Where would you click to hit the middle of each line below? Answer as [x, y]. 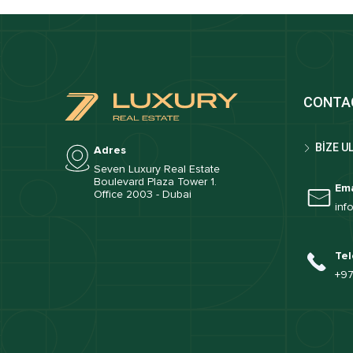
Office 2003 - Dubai [143, 194]
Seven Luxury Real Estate [157, 169]
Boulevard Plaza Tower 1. [155, 182]
